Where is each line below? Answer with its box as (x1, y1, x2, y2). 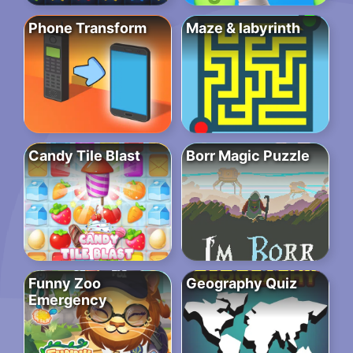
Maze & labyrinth (186, 20, 300, 37)
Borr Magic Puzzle (186, 147, 310, 165)
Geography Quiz (186, 275, 297, 292)
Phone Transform (28, 20, 147, 37)
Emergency (28, 292, 107, 309)
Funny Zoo (28, 275, 101, 292)
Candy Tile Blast (28, 147, 140, 165)
